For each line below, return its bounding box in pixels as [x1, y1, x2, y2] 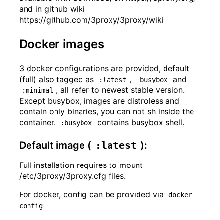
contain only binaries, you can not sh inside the [19, 106, 194, 116]
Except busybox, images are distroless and [19, 95, 179, 106]
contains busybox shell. [94, 117, 184, 127]
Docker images [19, 36, 104, 51]
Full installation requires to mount [19, 160, 143, 170]
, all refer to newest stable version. [55, 84, 187, 95]
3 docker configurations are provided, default [19, 63, 189, 73]
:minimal [22, 86, 54, 94]
